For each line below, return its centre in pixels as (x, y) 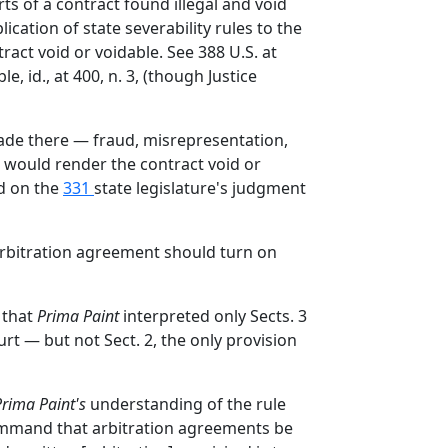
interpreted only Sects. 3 (213, 316)
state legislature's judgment (200, 188)
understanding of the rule (186, 404)
